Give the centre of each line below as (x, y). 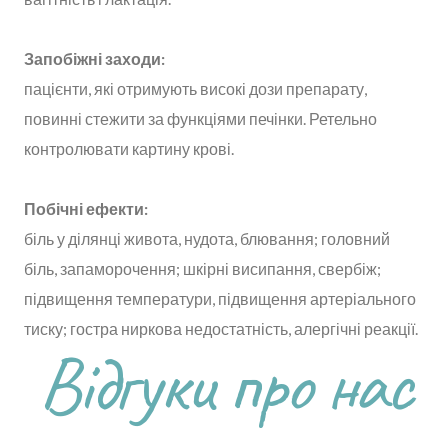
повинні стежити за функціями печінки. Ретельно (200, 119)
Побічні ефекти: (86, 209)
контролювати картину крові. (129, 149)
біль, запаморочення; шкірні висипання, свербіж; (202, 269)
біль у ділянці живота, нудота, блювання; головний (207, 239)
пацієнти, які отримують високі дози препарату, (195, 89)
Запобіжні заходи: (94, 59)
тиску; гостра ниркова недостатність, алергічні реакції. (221, 329)
